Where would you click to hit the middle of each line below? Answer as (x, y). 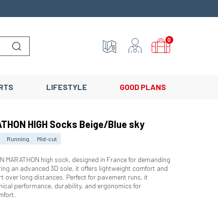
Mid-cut (47, 138)
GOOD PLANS (143, 87)
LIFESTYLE (66, 87)
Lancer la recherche (45, 58)
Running (18, 138)
